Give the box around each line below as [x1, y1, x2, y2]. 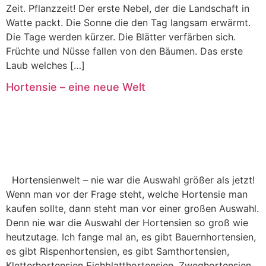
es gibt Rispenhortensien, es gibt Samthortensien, [6, 245, 229, 258]
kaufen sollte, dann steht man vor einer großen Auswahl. [6, 202, 259, 215]
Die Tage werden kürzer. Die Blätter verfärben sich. [6, 30, 236, 43]
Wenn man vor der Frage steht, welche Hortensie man [6, 188, 248, 201]
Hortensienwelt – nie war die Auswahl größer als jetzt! [6, 174, 255, 186]
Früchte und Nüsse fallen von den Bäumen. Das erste [6, 45, 243, 57]
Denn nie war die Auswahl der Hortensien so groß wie [6, 217, 248, 229]
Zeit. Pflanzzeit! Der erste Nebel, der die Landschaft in [6, 2, 249, 14]
